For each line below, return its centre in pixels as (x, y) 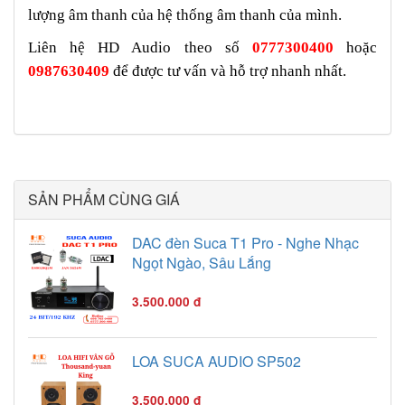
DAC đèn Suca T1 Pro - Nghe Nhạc (245, 242)
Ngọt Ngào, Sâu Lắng (202, 262)
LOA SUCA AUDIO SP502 (217, 361)
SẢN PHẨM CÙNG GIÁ (104, 199)
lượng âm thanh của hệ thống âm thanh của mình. (185, 14)
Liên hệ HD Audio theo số (140, 47)
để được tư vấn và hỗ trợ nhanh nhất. (228, 71)
